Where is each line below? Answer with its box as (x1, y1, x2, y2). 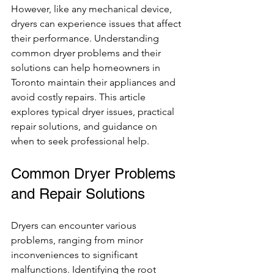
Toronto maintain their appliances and (11, 76, 178, 88)
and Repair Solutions (11, 185, 145, 202)
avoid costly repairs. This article (11, 91, 148, 103)
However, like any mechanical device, (11, 3, 174, 15)
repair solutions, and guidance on (11, 120, 160, 132)
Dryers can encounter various (11, 220, 139, 231)
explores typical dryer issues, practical (11, 106, 177, 117)
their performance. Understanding (11, 32, 161, 44)
